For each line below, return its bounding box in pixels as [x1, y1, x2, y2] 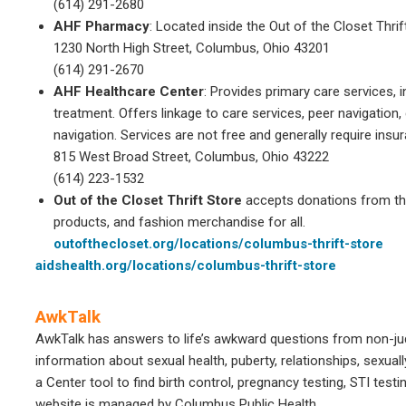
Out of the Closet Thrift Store [53, 192, 242, 208]
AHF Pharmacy [53, 18, 150, 34]
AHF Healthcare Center [53, 83, 204, 100]
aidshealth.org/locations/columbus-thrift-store [35, 257, 336, 274]
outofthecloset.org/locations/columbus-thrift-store [53, 236, 383, 252]
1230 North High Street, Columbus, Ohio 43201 [53, 40, 330, 56]
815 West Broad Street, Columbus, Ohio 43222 [53, 149, 329, 165]
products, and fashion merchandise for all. [53, 214, 305, 230]
